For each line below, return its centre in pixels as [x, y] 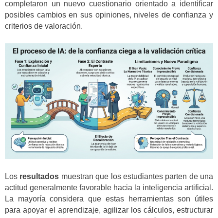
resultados [39, 176]
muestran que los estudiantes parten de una [136, 176]
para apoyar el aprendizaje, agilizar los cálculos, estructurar [109, 210]
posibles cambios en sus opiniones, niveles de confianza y [109, 15]
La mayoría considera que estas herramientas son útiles [109, 199]
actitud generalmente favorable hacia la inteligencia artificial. [109, 187]
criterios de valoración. [44, 26]
